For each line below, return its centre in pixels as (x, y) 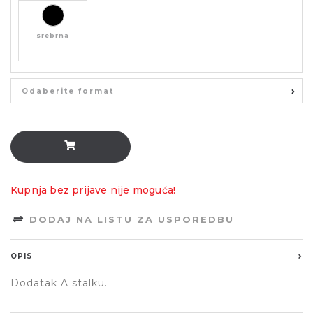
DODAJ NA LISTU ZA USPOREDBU (130, 220)
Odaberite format (68, 92)
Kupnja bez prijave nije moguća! (93, 190)
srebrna (53, 36)
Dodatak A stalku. (59, 283)
